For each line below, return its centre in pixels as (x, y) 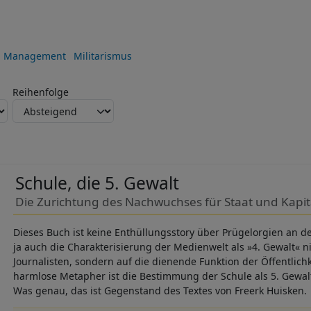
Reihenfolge (41, 92)
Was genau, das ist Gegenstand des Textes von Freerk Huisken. (160, 290)
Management (34, 56)
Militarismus (102, 56)
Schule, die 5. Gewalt (97, 183)
